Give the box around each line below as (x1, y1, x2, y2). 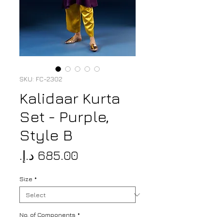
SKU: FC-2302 (19, 75, 62, 83)
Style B (19, 125, 73, 144)
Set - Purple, (19, 107, 109, 126)
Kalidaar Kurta (19, 89, 120, 108)
